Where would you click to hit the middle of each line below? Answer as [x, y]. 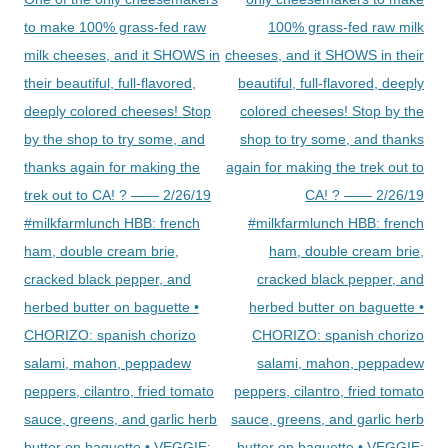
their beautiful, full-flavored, [110, 82]
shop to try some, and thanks [332, 138]
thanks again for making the [112, 166]
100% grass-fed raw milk [346, 26]
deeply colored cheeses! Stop [117, 110]
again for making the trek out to [325, 166]
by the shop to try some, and [114, 138]
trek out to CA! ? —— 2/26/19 [117, 194]
